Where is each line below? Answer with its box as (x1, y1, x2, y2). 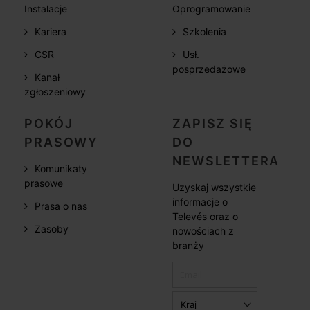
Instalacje (24, 3, 68, 15)
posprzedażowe (172, 63, 246, 75)
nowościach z (172, 225, 235, 237)
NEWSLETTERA (172, 154, 280, 169)
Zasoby (35, 223, 69, 235)
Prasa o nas (35, 200, 88, 212)
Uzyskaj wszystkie (172, 181, 257, 194)
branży (172, 239, 205, 252)
